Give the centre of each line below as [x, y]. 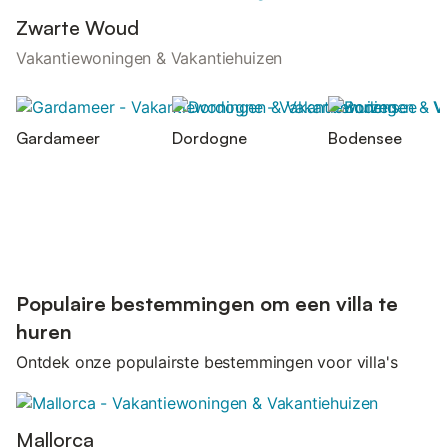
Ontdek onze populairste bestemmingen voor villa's [207, 362]
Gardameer [58, 137]
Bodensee [365, 137]
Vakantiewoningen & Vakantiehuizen [149, 58]
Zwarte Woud [77, 28]
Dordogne [209, 137]
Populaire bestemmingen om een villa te [207, 304]
